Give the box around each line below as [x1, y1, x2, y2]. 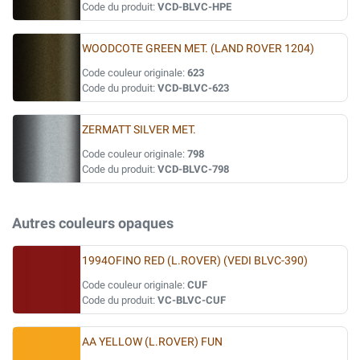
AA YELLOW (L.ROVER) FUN [82, 335, 223, 349]
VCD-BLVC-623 [157, 82, 229, 94]
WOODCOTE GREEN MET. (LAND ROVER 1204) [82, 42, 314, 55]
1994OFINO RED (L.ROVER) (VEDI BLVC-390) [82, 254, 308, 268]
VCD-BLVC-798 [157, 163, 229, 175]
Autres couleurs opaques [12, 215, 174, 231]
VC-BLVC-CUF [157, 294, 226, 306]
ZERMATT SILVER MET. [82, 123, 196, 137]
